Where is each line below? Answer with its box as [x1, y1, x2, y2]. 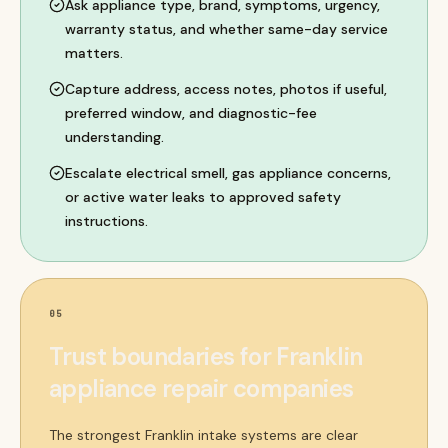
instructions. [65, 212, 148, 230]
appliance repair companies [49, 373, 354, 404]
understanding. [65, 128, 164, 146]
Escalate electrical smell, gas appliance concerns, [65, 164, 391, 182]
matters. [65, 44, 123, 62]
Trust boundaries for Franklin [49, 341, 363, 372]
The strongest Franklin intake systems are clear [49, 426, 358, 444]
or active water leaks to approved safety [65, 188, 341, 206]
